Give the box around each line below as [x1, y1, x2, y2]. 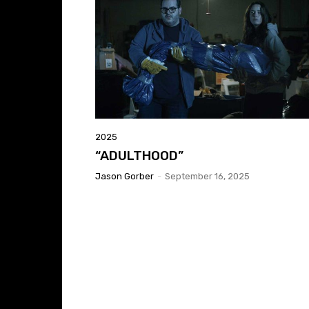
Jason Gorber [95, 171, 154, 182]
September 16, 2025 [165, 171, 250, 182]
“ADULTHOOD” [95, 148, 183, 164]
